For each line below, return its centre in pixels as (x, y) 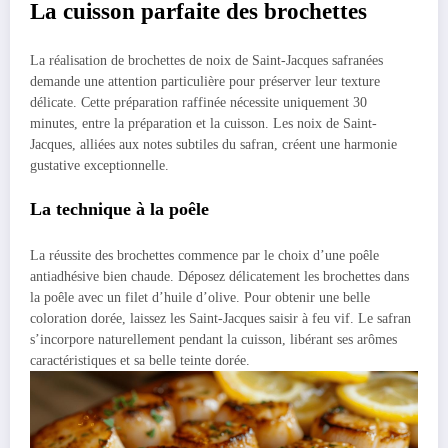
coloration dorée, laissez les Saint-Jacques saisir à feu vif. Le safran (220, 319)
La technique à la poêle (119, 208)
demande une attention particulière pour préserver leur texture (205, 82)
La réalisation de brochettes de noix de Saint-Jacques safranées (206, 61)
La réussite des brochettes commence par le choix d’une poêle (204, 256)
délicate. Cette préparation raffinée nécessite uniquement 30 (198, 103)
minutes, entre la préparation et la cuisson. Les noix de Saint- (203, 124)
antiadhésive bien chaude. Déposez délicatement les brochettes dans (219, 277)
